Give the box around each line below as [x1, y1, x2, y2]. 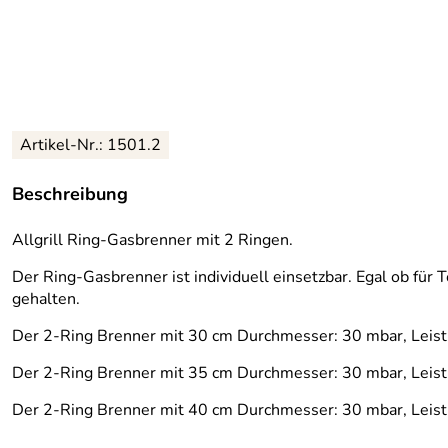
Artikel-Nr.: [20, 134, 107, 157]
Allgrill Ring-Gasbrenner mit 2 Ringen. [12, 229, 293, 252]
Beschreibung [12, 182, 128, 207]
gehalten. [12, 288, 80, 311]
